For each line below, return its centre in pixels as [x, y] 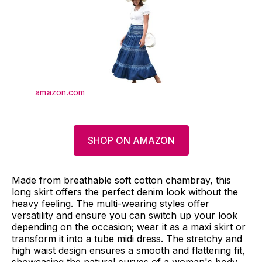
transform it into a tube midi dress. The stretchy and [127, 239]
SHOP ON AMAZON [131, 141]
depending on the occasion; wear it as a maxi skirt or [129, 227]
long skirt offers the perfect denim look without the [125, 192]
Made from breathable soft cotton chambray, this [121, 180]
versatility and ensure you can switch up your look [125, 216]
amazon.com [60, 92]
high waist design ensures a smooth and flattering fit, [128, 251]
